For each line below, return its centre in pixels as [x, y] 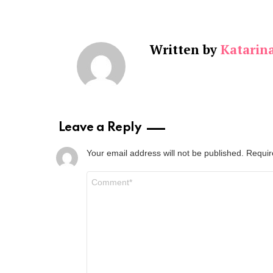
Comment [106, 175]
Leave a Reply [100, 128]
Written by [185, 49]
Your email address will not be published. [165, 153]
